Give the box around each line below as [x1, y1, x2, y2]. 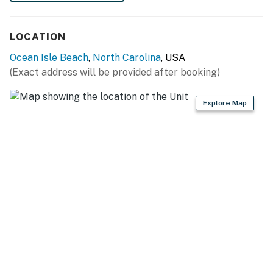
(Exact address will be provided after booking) [10, 66, 220, 78]
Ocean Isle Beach [10, 51, 88, 63]
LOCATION [10, 30, 66, 43]
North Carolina [93, 51, 161, 63]
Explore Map [203, 98, 247, 107]
